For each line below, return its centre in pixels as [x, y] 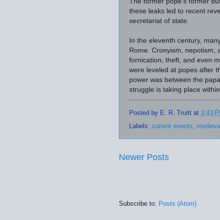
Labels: [140, 126]
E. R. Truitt [176, 112]
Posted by [145, 112]
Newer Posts [144, 157]
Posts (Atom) [178, 203]
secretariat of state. [159, 21]
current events [172, 126]
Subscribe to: [139, 203]
